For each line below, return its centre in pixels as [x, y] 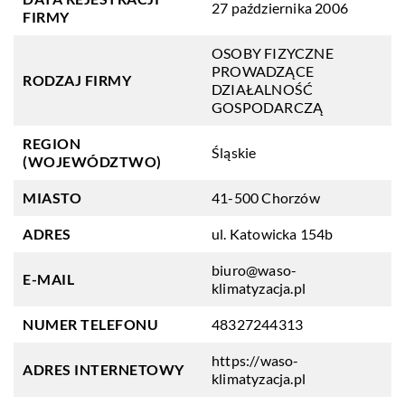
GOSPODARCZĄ [268, 107]
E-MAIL [48, 279]
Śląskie [234, 152]
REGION [52, 143]
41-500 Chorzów [266, 198]
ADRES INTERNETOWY [104, 369]
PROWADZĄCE [263, 71]
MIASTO [52, 198]
